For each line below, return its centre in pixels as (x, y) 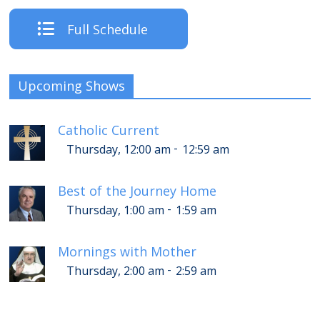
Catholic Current (109, 130)
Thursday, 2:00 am (116, 270)
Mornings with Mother (127, 251)
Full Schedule (107, 29)
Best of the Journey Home (137, 190)
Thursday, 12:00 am (119, 149)
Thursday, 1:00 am (116, 210)
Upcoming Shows (72, 85)
